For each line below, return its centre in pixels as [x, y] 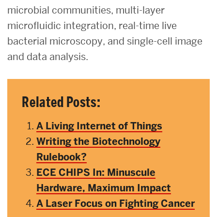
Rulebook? [62, 157]
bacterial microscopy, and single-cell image [105, 41]
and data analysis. [48, 56]
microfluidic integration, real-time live [92, 25]
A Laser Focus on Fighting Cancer [116, 203]
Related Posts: [61, 102]
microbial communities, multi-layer [86, 10]
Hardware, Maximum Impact [104, 188]
